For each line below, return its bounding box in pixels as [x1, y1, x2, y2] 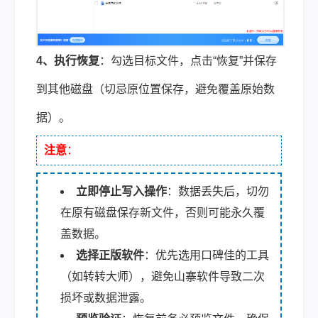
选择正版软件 [76, 248, 144, 261]
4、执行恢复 [36, 54, 99, 67]
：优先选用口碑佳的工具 [144, 248, 269, 261]
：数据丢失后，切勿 [167, 185, 269, 197]
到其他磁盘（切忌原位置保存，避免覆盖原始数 [36, 82, 275, 95]
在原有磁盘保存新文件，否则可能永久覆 [60, 206, 265, 219]
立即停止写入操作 [76, 185, 167, 197]
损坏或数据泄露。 [60, 291, 151, 304]
